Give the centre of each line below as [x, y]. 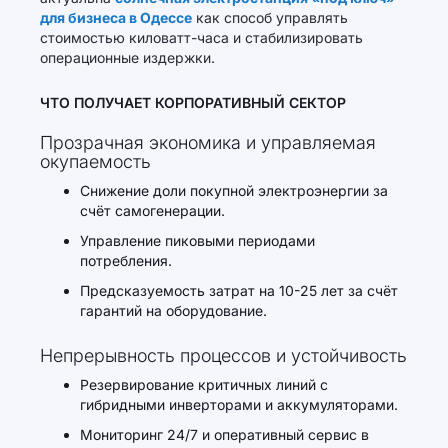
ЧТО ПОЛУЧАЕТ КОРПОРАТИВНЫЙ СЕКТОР [193, 102]
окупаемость [95, 161]
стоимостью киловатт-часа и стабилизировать [201, 37]
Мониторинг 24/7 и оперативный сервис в [224, 434]
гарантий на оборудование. [173, 310]
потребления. [126, 260]
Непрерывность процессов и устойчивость [223, 355]
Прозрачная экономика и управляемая [208, 142]
